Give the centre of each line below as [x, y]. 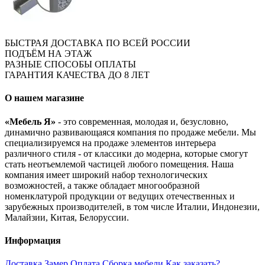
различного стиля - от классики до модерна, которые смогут [126, 153]
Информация [33, 241]
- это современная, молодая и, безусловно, [142, 121]
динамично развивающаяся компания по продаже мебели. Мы [130, 132]
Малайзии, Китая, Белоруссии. [67, 217]
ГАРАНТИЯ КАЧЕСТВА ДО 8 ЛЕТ [77, 75]
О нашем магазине [44, 98]
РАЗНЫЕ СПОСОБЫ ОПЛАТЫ [70, 64]
